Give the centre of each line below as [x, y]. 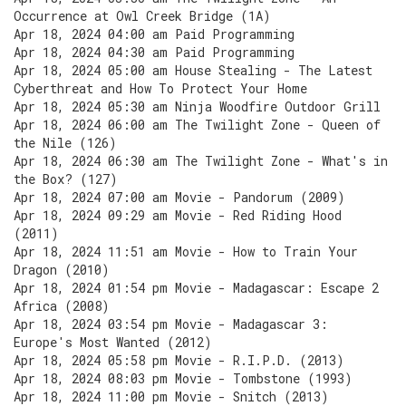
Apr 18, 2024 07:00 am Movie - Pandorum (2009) [179, 197]
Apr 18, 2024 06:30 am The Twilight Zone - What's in [201, 161]
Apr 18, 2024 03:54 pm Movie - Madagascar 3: [171, 324]
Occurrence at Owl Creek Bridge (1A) [142, 16]
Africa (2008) [62, 306]
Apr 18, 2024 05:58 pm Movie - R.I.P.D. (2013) [179, 360]
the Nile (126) [65, 143]
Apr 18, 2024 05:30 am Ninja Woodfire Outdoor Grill [197, 106]
